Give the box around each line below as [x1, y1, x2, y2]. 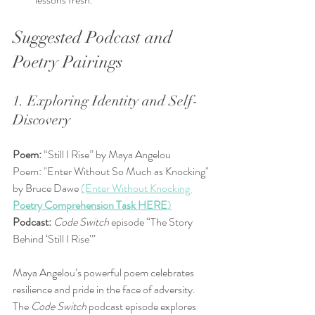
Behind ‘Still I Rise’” [13, 231, 96, 247]
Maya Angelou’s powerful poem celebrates [13, 264, 196, 281]
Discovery [13, 111, 70, 129]
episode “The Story [109, 214, 195, 231]
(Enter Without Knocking [81, 180, 192, 197]
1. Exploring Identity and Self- [13, 92, 198, 110]
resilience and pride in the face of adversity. [13, 281, 198, 298]
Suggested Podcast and [13, 27, 176, 49]
